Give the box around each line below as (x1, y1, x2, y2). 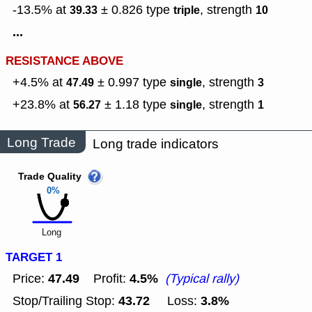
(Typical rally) (165, 270, 239, 288)
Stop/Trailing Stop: (13, 292, 118, 310)
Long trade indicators (93, 135, 219, 153)
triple (173, 2, 200, 19)
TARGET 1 (6, 249, 62, 267)
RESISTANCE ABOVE (6, 52, 123, 70)
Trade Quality (18, 170, 81, 185)
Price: (13, 270, 48, 288)
